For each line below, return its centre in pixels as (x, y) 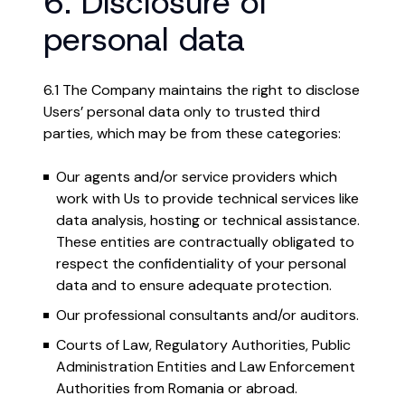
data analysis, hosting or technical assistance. (208, 220)
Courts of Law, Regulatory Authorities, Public (203, 345)
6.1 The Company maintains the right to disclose (202, 90)
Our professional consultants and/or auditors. (207, 315)
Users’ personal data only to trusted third (182, 112)
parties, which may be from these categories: (192, 133)
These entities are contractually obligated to (205, 242)
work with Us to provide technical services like (207, 198)
